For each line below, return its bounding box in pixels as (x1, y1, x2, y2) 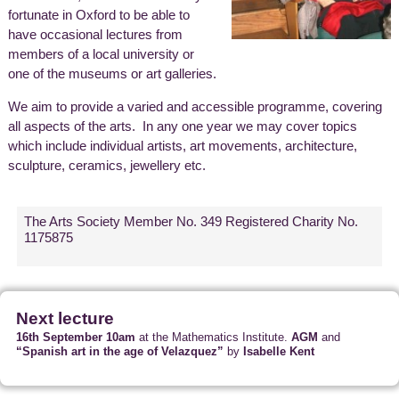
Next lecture (16, 307, 114, 328)
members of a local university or (7, 47, 194, 62)
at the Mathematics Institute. (139, 330, 291, 344)
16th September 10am (16, 330, 139, 344)
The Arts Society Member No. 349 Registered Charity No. (23, 214, 358, 229)
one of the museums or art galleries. (7, 67, 216, 82)
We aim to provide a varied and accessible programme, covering (7, 100, 382, 115)
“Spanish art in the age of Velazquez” (16, 344, 224, 358)
